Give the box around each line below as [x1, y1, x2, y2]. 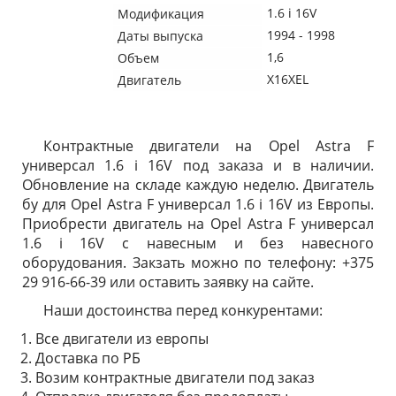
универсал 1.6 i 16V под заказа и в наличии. [22, 156, 374, 175]
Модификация [118, 5, 204, 22]
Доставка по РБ [35, 348, 141, 368]
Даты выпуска [118, 27, 203, 44]
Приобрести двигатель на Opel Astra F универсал [22, 214, 374, 233]
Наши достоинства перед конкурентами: [43, 301, 323, 320]
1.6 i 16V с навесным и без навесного [22, 233, 374, 253]
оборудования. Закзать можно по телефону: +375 [22, 253, 374, 272]
